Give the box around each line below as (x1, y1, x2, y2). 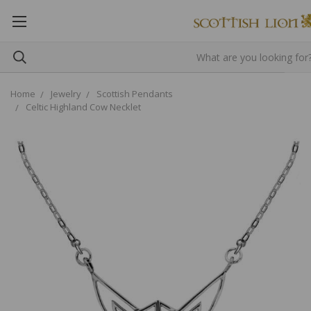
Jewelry (51, 87, 81, 100)
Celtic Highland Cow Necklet (26, 101, 141, 113)
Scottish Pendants (96, 87, 173, 100)
